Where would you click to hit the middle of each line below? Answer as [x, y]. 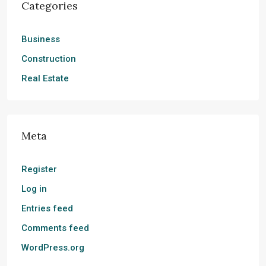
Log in [34, 189]
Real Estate [45, 79]
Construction [49, 59]
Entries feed [47, 209]
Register [39, 170]
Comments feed [55, 228]
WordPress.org [53, 248]
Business [41, 39]
